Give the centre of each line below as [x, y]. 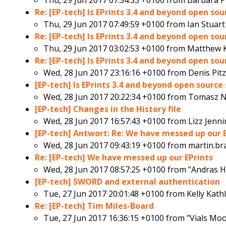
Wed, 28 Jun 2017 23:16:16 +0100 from [116, 73]
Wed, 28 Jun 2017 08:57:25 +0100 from [116, 170]
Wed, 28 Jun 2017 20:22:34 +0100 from [116, 97]
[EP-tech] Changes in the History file [108, 109]
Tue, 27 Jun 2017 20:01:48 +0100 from [115, 194]
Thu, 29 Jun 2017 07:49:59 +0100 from [116, 24]
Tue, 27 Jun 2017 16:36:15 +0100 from [115, 218]
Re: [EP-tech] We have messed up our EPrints [124, 158]
